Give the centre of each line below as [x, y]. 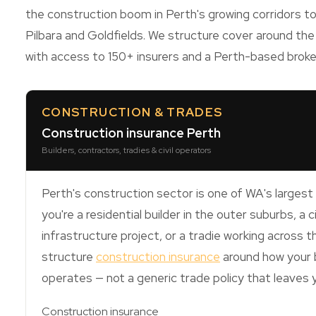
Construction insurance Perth [131, 133]
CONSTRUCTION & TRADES [132, 112]
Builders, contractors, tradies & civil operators [126, 150]
